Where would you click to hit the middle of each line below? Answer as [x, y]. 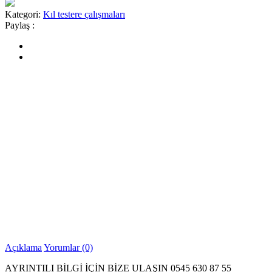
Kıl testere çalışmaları [84, 14]
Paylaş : [20, 25]
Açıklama [23, 247]
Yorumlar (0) [68, 247]
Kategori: [23, 14]
